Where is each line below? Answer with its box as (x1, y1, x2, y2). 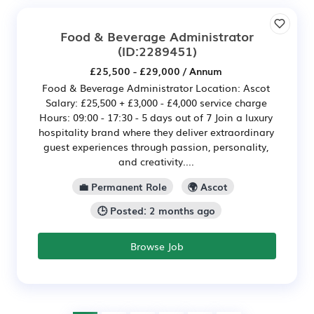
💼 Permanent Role (78, 179, 167, 194)
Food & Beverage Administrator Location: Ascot (42, 81, 270, 95)
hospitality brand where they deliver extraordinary (38, 125, 274, 139)
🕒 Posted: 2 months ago (97, 203, 215, 218)
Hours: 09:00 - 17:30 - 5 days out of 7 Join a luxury (39, 110, 273, 125)
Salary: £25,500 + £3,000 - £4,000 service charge (45, 95, 267, 110)
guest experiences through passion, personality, (43, 139, 268, 154)
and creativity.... (118, 154, 194, 169)
